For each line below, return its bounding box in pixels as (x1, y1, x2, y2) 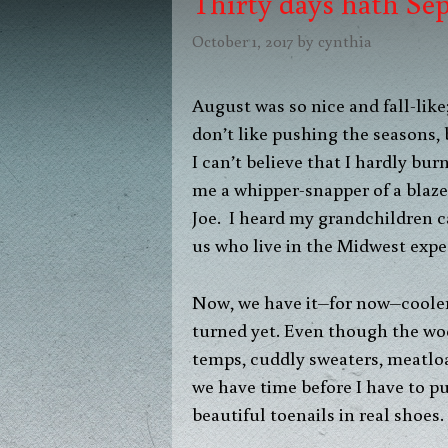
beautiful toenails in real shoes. (192, 400, 444, 426)
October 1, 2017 (192, 30, 293, 52)
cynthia (318, 30, 372, 52)
